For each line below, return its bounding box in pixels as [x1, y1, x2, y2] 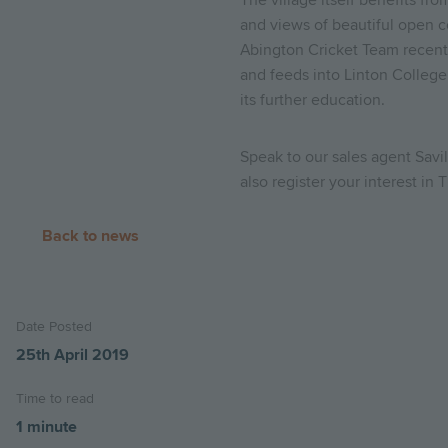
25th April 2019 [16, 345, 129, 365]
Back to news [42, 226, 139, 246]
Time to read [16, 390, 94, 407]
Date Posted [16, 318, 92, 335]
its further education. [240, 90, 385, 110]
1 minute [16, 417, 77, 437]
